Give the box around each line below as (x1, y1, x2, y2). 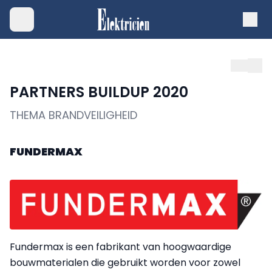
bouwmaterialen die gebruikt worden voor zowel (10, 255, 240, 270)
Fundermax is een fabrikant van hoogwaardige (10, 239, 231, 254)
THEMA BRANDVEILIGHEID (10, 107, 137, 123)
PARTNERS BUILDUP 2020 (10, 82, 188, 102)
